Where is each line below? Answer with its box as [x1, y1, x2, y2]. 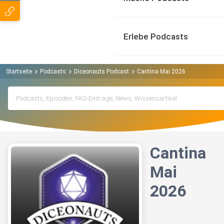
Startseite [6, 67, 32, 75]
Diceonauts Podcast [74, 67, 129, 75]
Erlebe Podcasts [123, 31, 188, 41]
